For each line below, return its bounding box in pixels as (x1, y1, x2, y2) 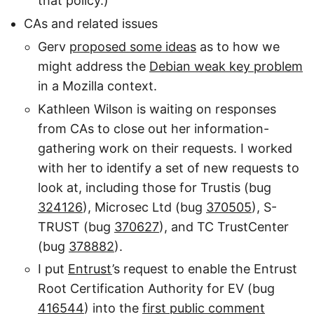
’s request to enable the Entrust (112, 261, 297, 277)
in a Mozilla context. (38, 78, 157, 93)
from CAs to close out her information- (38, 121, 269, 136)
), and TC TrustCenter (159, 219, 289, 234)
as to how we (196, 39, 280, 54)
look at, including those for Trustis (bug (38, 179, 271, 195)
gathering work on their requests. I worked (38, 140, 292, 156)
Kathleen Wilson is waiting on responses (38, 101, 276, 116)
